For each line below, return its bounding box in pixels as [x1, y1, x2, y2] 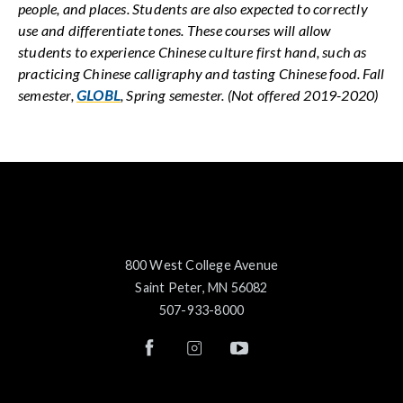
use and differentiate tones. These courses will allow [18, 21, 332, 39]
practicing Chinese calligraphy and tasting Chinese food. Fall [18, 64, 385, 82]
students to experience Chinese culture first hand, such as [18, 42, 367, 60]
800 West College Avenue [124, 257, 279, 273]
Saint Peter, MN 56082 [135, 280, 268, 296]
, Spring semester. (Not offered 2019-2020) [121, 85, 379, 103]
